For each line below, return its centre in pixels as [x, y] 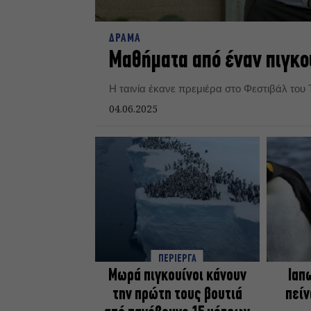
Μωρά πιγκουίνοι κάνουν [177, 277]
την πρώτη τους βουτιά [177, 295]
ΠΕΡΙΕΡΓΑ [177, 259]
